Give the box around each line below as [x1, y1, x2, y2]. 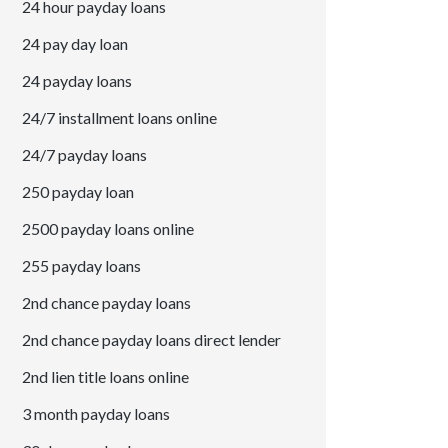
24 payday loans [22, 71, 133, 91]
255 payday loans [22, 256, 142, 276]
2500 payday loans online [22, 219, 195, 239]
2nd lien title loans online [22, 367, 190, 387]
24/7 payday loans [22, 145, 148, 165]
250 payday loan [22, 182, 135, 202]
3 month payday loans [22, 404, 171, 424]
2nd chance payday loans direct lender [22, 330, 282, 350]
